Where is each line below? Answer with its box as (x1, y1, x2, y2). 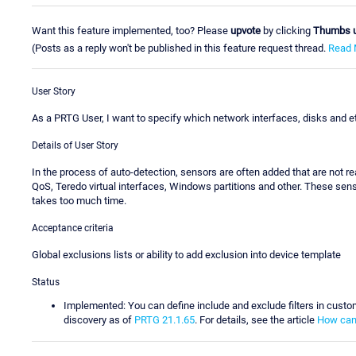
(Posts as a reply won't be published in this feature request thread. (32, 41, 328, 54)
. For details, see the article (195, 314, 317, 327)
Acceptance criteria (32, 222, 114, 234)
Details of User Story (32, 140, 118, 152)
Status (32, 277, 60, 288)
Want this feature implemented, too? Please (32, 24, 230, 37)
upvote (230, 24, 261, 37)
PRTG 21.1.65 (134, 314, 195, 327)
